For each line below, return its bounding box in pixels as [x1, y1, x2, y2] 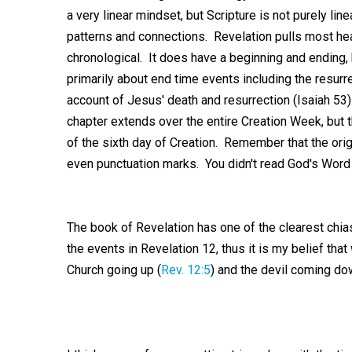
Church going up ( [66, 262, 161, 277]
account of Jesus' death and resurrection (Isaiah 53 [66, 93, 347, 108]
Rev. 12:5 [160, 262, 211, 277]
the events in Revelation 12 [66, 241, 216, 256]
